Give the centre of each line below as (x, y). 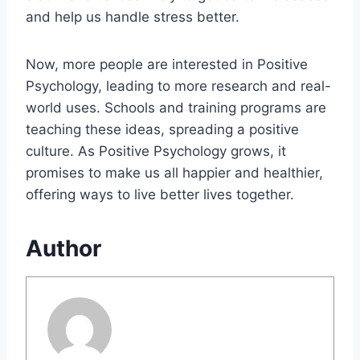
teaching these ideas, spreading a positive (162, 129)
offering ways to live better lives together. (160, 194)
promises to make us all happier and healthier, (174, 172)
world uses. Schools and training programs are (176, 107)
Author (63, 248)
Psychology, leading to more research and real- (178, 86)
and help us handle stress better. (133, 16)
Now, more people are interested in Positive (167, 64)
